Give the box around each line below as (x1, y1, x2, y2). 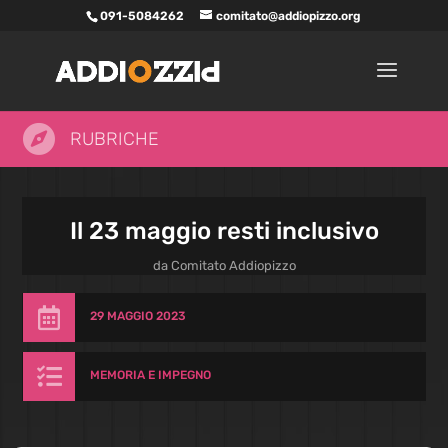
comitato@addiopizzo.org (216, 9, 362, 23)
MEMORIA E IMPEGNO (89, 368, 211, 382)
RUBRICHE (69, 128, 159, 150)
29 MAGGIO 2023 (89, 309, 186, 323)
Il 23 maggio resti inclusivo (69, 217, 379, 245)
